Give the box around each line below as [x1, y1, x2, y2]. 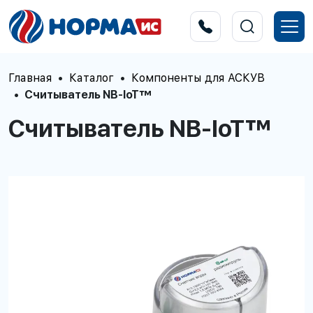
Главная [8, 71, 52, 85]
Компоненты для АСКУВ [131, 71, 265, 85]
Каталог [69, 71, 114, 85]
